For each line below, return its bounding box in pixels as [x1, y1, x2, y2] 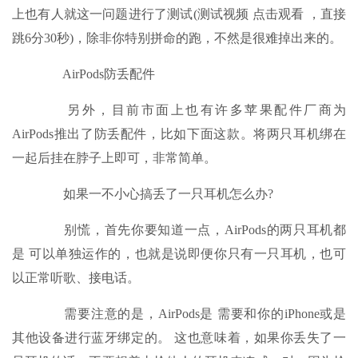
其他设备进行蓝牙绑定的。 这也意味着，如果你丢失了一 [12, 331, 346, 344]
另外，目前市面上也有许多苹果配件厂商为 [38, 103, 346, 117]
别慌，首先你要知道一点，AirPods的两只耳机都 [38, 223, 346, 237]
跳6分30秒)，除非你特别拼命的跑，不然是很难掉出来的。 [12, 31, 342, 45]
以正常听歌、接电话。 [12, 271, 140, 284]
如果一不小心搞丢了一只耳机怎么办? [38, 187, 273, 201]
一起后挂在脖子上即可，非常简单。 [12, 151, 217, 165]
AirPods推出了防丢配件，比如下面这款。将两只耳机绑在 [12, 127, 346, 141]
